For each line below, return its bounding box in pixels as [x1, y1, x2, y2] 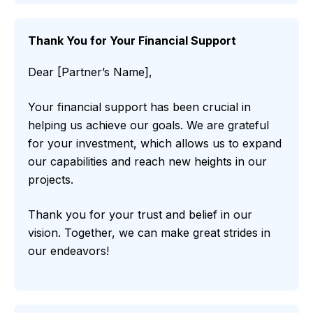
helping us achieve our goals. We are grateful [28, 118, 269, 133]
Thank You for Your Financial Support [28, 34, 236, 48]
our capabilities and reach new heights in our [28, 154, 267, 169]
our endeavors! [28, 244, 109, 259]
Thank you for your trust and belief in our [28, 208, 252, 222]
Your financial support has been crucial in [28, 100, 251, 115]
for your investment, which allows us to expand [28, 136, 282, 151]
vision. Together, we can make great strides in [28, 226, 270, 240]
